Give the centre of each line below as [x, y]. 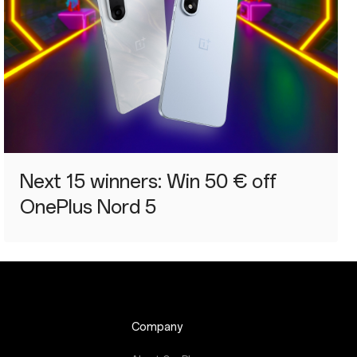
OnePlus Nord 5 [88, 207]
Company [157, 328]
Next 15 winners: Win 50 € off [149, 182]
